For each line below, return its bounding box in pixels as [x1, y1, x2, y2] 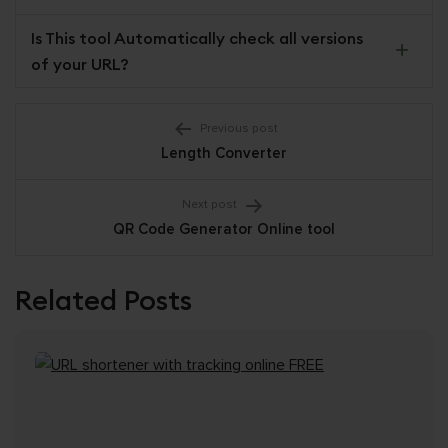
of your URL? [31, 53, 129, 74]
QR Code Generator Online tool [113, 219, 335, 238]
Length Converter [161, 143, 287, 162]
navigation [14, 147, 199, 194]
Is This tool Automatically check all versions [31, 27, 363, 48]
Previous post [199, 121, 278, 137]
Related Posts [15, 281, 192, 318]
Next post [182, 197, 237, 213]
